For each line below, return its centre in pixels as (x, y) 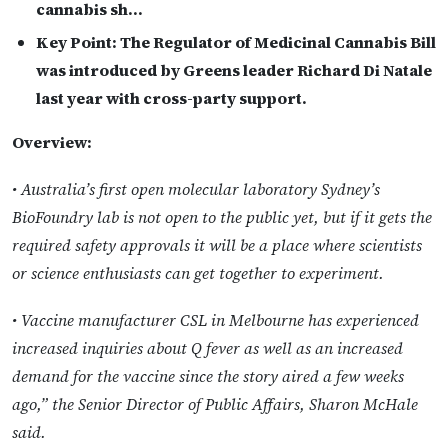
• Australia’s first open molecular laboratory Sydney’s (196, 189)
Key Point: (76, 41)
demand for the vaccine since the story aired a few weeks (208, 376)
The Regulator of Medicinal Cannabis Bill (276, 41)
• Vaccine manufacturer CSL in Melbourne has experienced (215, 320)
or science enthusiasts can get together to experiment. (198, 273)
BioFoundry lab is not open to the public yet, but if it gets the (222, 217)
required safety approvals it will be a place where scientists (217, 245)
